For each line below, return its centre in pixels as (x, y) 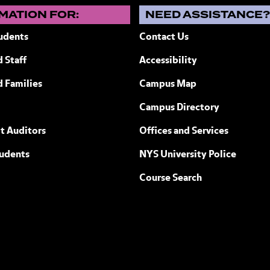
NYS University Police (188, 155)
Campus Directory (180, 108)
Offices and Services (184, 131)
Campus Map (168, 84)
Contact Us (164, 37)
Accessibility (168, 61)
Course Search (171, 178)
